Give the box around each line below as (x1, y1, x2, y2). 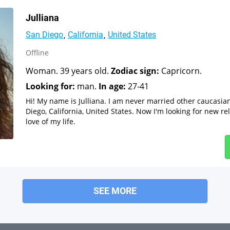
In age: (99, 80, 126, 92)
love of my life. (26, 116, 75, 126)
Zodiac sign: (111, 65, 159, 76)
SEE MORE (93, 185, 137, 196)
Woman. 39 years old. (26, 65, 111, 76)
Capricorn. (159, 65, 202, 76)
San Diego (26, 29, 63, 40)
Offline (26, 47, 49, 57)
